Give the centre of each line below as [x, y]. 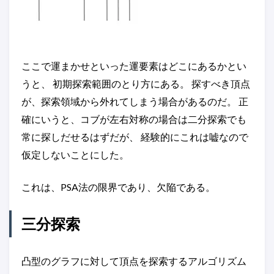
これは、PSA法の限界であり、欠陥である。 [118, 187]
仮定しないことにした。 [75, 154]
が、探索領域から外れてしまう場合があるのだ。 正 [135, 101]
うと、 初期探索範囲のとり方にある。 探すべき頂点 [136, 83]
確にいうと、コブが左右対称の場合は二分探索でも [134, 119]
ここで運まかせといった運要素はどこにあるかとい [134, 65]
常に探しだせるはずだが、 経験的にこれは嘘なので [135, 136]
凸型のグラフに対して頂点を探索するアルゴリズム [134, 261]
